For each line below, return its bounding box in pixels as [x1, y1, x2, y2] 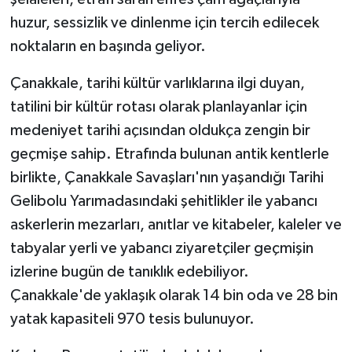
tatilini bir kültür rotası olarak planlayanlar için [9, 99, 307, 115]
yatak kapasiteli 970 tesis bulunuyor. [9, 311, 255, 328]
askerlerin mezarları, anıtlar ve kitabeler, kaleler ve [9, 217, 342, 233]
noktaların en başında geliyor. [9, 38, 206, 55]
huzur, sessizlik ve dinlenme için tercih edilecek [9, 15, 319, 31]
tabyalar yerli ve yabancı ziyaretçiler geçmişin [9, 240, 313, 257]
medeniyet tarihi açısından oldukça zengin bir [9, 123, 310, 139]
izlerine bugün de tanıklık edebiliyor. [9, 264, 249, 280]
